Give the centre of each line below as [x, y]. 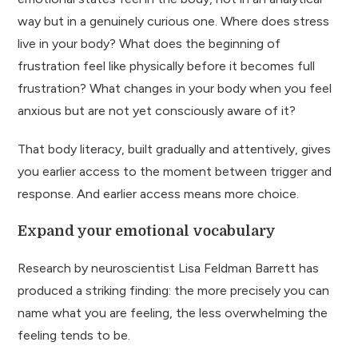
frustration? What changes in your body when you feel [175, 88]
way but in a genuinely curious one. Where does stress [174, 21]
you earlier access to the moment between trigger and [175, 171]
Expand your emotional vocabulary [147, 231]
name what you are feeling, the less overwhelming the [173, 312]
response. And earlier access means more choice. [159, 193]
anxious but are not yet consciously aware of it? [157, 110]
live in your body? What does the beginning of [149, 43]
